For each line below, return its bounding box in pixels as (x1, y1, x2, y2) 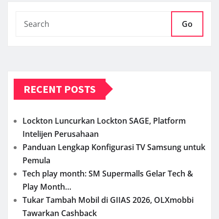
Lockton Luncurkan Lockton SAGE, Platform (22, 115, 186, 126)
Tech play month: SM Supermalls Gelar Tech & (22, 168, 193, 179)
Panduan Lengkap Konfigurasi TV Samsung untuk (22, 141, 205, 153)
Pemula (22, 154, 50, 166)
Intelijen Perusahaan (22, 128, 99, 139)
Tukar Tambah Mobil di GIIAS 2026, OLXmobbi (22, 194, 194, 205)
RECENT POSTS (23, 82, 96, 96)
